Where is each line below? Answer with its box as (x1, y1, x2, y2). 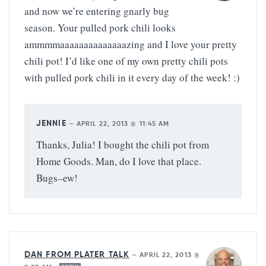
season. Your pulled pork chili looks (24, 21, 176, 35)
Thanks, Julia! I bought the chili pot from (36, 138, 209, 152)
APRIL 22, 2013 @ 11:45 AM (76, 119, 170, 128)
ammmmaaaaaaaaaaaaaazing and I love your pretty (24, 37, 237, 52)
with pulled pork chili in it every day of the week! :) (24, 71, 240, 85)
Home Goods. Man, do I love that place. (36, 154, 201, 169)
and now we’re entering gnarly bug (24, 4, 169, 18)
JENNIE (36, 118, 66, 129)
